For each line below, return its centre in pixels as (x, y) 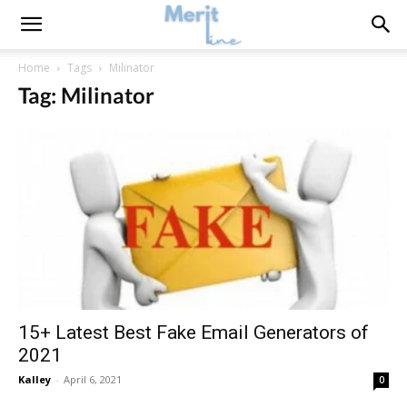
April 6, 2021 (93, 380)
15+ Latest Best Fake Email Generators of (194, 333)
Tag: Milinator (86, 95)
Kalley (35, 380)
